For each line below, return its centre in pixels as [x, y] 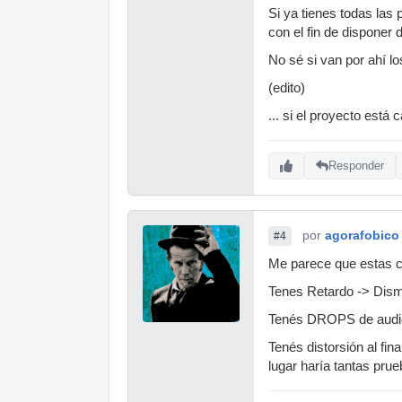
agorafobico [362, 235]
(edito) [287, 87]
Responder [356, 166]
